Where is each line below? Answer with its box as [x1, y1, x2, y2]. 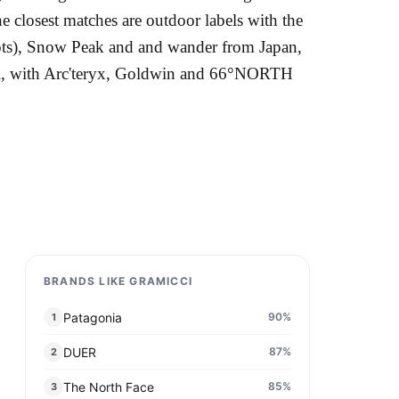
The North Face [63, 379, 154, 395]
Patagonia [63, 309, 122, 325]
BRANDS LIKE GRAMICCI [44, 274, 192, 289]
